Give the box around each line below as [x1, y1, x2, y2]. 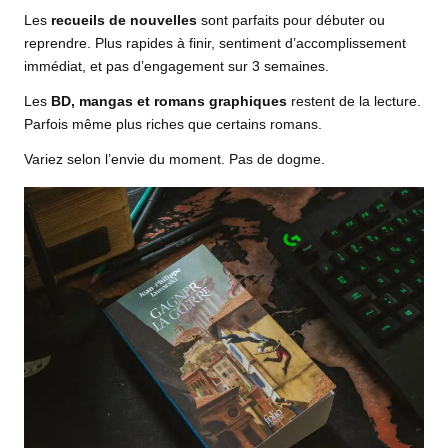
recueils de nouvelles [51, 12, 197, 28]
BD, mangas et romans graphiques [51, 93, 287, 109]
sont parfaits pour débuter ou [197, 12, 385, 28]
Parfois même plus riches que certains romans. [24, 116, 322, 132]
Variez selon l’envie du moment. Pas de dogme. [24, 151, 325, 167]
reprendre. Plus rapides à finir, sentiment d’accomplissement [24, 35, 406, 51]
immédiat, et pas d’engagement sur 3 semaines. [24, 58, 329, 74]
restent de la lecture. [287, 93, 421, 109]
